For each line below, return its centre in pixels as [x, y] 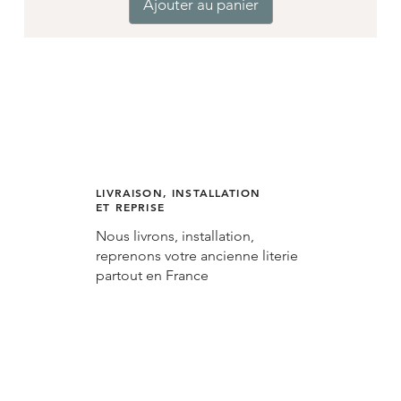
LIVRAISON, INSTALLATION [178, 193]
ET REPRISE [130, 207]
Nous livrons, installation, [175, 236]
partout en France [154, 276]
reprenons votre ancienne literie [197, 256]
